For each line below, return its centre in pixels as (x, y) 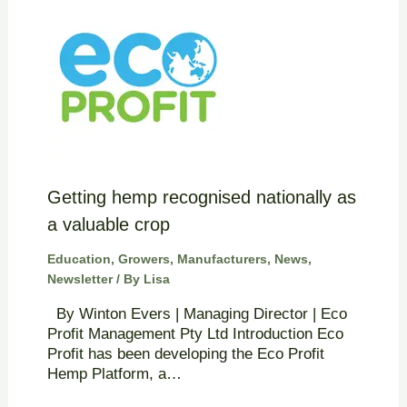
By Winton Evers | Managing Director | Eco (197, 314)
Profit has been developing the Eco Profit (185, 354)
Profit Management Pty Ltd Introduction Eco (195, 334)
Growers (144, 259)
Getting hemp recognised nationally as (201, 198)
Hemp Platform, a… (114, 374)
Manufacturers (222, 259)
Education (79, 259)
